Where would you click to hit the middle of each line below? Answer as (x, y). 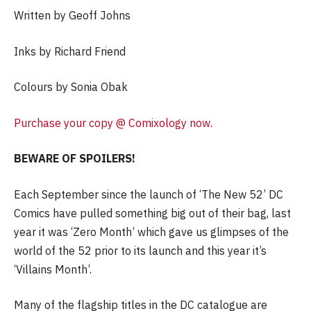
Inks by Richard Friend (70, 51)
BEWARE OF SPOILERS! (75, 159)
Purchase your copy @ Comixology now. (113, 123)
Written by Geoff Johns (72, 16)
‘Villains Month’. (53, 269)
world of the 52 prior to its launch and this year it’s (140, 250)
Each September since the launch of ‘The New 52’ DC (149, 194)
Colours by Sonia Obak (71, 87)
